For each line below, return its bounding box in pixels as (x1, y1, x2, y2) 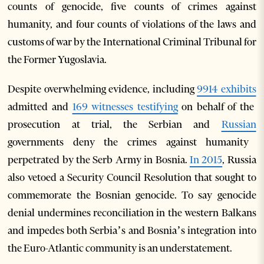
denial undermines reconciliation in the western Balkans (8, 206, 256, 219)
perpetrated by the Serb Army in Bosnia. (8, 153, 190, 166)
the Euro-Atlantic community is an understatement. (8, 242, 235, 255)
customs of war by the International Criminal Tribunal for (8, 35, 256, 48)
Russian (221, 118, 256, 131)
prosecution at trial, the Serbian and (8, 118, 222, 131)
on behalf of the (177, 100, 254, 113)
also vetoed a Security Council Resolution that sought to (8, 171, 256, 184)
